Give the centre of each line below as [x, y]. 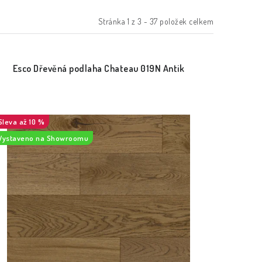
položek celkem [185, 21]
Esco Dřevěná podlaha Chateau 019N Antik [99, 68]
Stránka [113, 21]
